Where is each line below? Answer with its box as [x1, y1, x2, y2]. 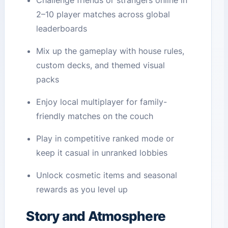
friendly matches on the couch [36, 111, 154, 122]
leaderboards [36, 23, 88, 34]
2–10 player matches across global [36, 9, 170, 20]
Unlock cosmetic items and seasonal [36, 170, 178, 181]
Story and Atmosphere [26, 208, 166, 224]
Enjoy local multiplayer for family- [36, 97, 167, 107]
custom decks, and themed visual [36, 60, 165, 71]
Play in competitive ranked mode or [36, 133, 175, 144]
